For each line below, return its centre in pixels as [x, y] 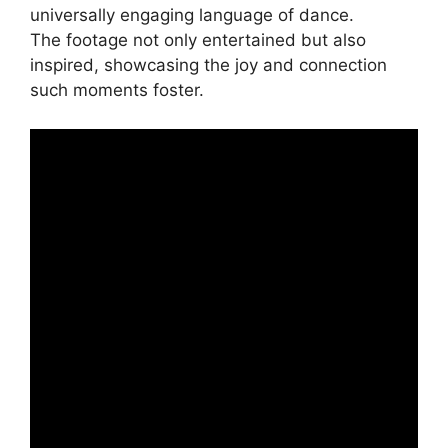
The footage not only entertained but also [198, 40]
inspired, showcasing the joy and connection [208, 65]
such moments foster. [117, 90]
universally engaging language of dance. [192, 15]
